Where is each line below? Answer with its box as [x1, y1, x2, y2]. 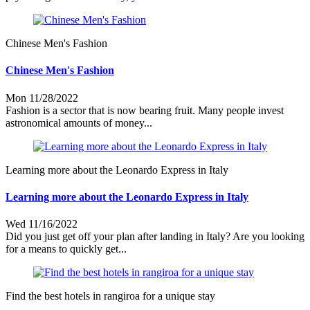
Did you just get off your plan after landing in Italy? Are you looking [6, 230, 304, 243]
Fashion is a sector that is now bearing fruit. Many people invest [6, 104, 284, 116]
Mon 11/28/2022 [6, 91, 78, 104]
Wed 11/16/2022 [6, 218, 77, 230]
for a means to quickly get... [6, 243, 127, 255]
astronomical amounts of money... [6, 116, 152, 129]
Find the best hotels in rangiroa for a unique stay [6, 290, 215, 302]
